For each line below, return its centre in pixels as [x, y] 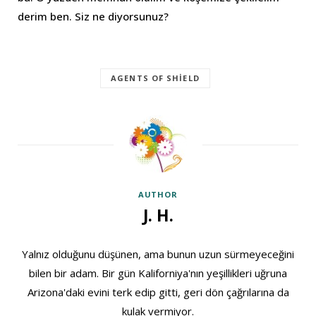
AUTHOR [158, 195]
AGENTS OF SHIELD [155, 78]
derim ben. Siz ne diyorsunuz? [93, 17]
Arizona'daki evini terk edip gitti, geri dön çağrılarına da [158, 292]
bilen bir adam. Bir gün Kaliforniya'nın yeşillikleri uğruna [158, 273]
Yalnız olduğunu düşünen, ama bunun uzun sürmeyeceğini [158, 254]
